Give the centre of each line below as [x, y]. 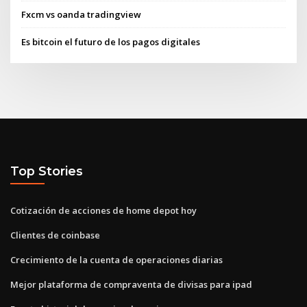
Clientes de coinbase [55, 235]
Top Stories [47, 171]
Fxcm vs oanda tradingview [82, 15]
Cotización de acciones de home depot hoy [103, 210]
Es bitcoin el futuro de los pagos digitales [111, 41]
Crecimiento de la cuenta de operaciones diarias [116, 259]
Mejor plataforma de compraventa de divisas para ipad [131, 284]
